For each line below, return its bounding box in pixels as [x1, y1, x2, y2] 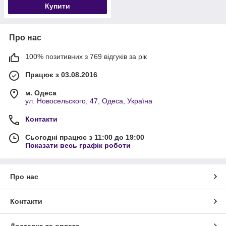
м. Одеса [25, 88, 56, 97]
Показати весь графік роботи [25, 141, 131, 149]
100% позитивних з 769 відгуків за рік [25, 52, 147, 61]
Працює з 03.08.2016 [25, 70, 97, 79]
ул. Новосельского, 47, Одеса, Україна [25, 96, 152, 105]
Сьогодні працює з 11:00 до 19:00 [25, 133, 144, 141]
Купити [45, 2, 70, 10]
